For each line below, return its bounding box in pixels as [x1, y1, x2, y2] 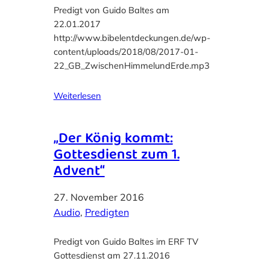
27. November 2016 [53, 191, 144, 204]
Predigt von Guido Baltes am [53, 4, 169, 16]
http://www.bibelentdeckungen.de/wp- [53, 32, 210, 44]
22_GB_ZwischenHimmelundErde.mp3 [53, 60, 210, 72]
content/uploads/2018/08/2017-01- [53, 46, 198, 58]
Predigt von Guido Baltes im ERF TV [53, 236, 198, 248]
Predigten [84, 206, 129, 219]
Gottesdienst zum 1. [53, 143, 180, 169]
